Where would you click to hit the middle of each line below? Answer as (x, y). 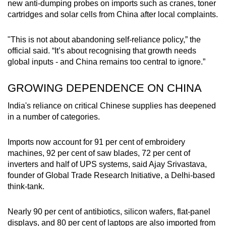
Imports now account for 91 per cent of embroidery (96, 142)
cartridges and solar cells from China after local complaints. (113, 15)
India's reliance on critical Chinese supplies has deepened (112, 106)
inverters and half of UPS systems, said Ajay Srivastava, (107, 164)
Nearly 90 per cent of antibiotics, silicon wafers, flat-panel (109, 212)
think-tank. (26, 187)
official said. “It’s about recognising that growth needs (102, 51)
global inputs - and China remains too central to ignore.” (106, 62)
